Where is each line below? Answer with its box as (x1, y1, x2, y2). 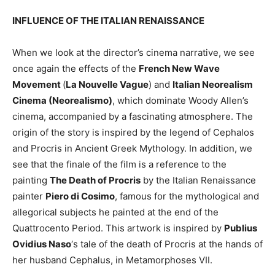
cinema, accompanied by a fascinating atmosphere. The (12, 110, 253, 123)
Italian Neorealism (172, 79, 253, 91)
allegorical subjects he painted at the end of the (12, 206, 219, 219)
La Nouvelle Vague (66, 79, 149, 91)
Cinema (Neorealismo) (12, 95, 112, 107)
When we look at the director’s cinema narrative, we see (12, 47, 255, 59)
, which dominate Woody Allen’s (112, 95, 249, 107)
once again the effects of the (12, 63, 139, 75)
